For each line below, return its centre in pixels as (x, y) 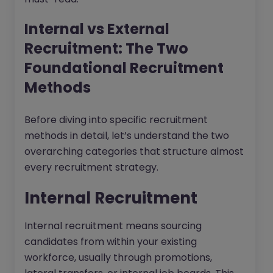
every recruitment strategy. (91, 168)
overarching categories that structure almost (134, 152)
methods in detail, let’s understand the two (127, 136)
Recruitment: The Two (106, 49)
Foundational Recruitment (124, 68)
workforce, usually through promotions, (118, 258)
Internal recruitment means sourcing (113, 226)
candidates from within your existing (111, 242)
